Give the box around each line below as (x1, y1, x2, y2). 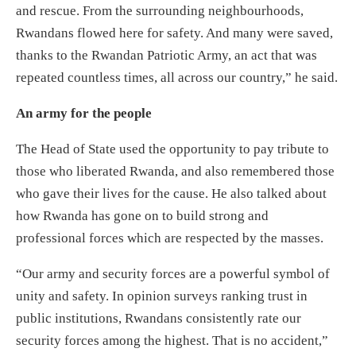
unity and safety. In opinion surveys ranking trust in (16, 288, 308, 304)
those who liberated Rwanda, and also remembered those (16, 164, 335, 179)
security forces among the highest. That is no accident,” (16, 333, 328, 348)
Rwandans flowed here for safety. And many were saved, (16, 25, 333, 41)
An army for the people (16, 106, 152, 121)
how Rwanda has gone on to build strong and (16, 208, 269, 223)
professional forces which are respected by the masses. (16, 230, 323, 246)
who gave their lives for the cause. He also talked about (16, 186, 327, 201)
